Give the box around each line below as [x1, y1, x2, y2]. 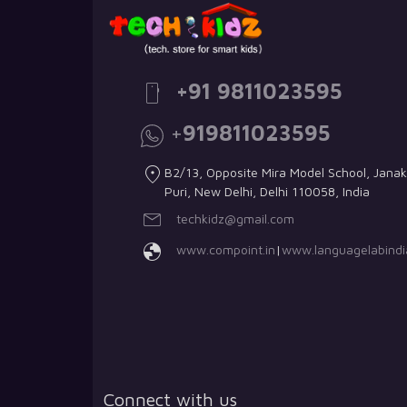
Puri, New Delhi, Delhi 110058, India [164, 183, 370, 199]
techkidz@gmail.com [176, 210, 294, 226]
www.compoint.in [176, 241, 275, 257]
